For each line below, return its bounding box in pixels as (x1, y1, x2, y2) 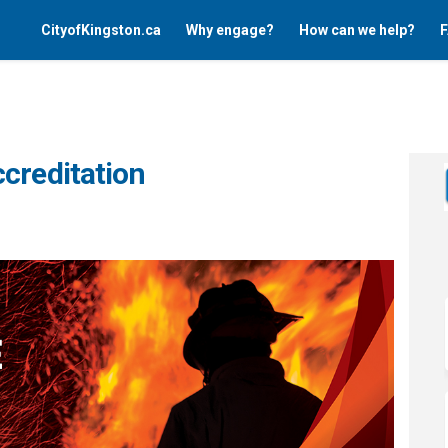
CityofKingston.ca (41, 22, 161, 38)
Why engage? (186, 22, 274, 38)
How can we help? (299, 22, 415, 38)
